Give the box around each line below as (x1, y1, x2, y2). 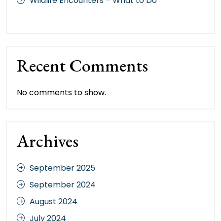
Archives (17, 129, 78, 152)
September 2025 (30, 162, 95, 174)
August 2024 (30, 195, 77, 207)
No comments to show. (17, 86, 106, 98)
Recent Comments (17, 53, 148, 77)
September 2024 (30, 179, 96, 190)
